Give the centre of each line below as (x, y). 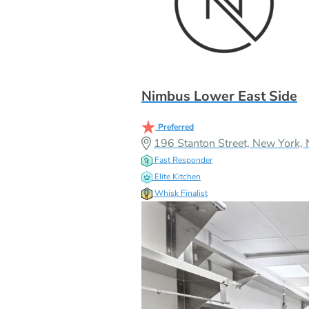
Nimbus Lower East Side (219, 96)
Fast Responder (183, 160)
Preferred (176, 127)
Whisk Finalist (181, 193)
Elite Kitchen (178, 176)
